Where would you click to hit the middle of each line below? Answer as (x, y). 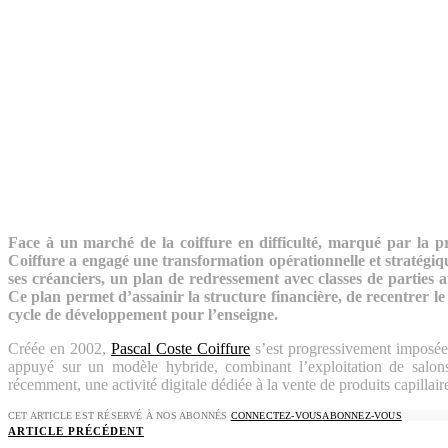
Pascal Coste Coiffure (181, 348)
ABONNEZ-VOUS (362, 415)
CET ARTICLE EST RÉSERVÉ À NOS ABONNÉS (119, 415)
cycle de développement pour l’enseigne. (143, 314)
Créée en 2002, (60, 348)
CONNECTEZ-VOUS (276, 415)
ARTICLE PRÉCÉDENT (76, 430)
